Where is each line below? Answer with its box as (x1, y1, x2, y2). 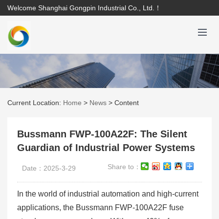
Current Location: (7, 99, 63, 107)
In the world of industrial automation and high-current (17, 190, 198, 198)
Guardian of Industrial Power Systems (17, 142, 195, 153)
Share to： (108, 163, 141, 171)
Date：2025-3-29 (22, 164, 76, 172)
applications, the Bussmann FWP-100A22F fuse (17, 203, 184, 212)
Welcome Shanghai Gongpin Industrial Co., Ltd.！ (7, 4, 161, 12)
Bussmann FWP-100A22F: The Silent (17, 129, 187, 139)
